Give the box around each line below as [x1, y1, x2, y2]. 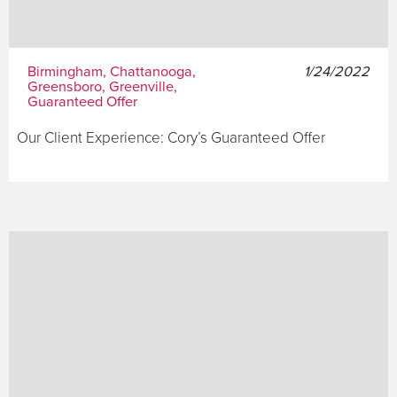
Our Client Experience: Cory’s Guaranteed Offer [17, 128, 325, 148]
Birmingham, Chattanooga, [27, 63, 196, 82]
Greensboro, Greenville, [27, 78, 177, 97]
